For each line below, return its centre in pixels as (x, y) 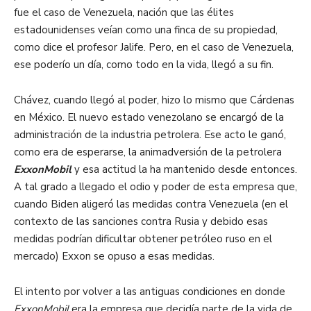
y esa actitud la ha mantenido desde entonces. (186, 170)
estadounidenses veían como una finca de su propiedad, (146, 30)
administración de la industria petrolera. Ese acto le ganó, (150, 135)
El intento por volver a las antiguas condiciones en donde (150, 292)
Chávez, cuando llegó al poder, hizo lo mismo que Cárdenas (154, 100)
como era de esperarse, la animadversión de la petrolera (148, 152)
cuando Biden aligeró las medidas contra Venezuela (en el (151, 204)
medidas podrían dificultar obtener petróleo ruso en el (143, 239)
